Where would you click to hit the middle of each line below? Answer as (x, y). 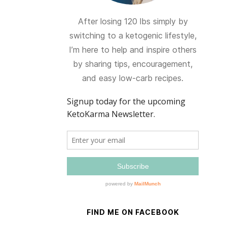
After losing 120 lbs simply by (133, 21)
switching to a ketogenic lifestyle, (133, 35)
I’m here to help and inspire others (133, 50)
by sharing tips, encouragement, (133, 64)
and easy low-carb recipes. (133, 78)
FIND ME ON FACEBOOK (133, 212)
